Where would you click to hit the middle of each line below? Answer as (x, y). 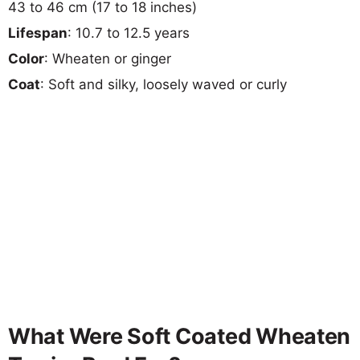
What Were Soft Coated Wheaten (180, 336)
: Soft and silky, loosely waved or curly (164, 84)
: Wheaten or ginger (108, 58)
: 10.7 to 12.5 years (129, 33)
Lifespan (38, 33)
